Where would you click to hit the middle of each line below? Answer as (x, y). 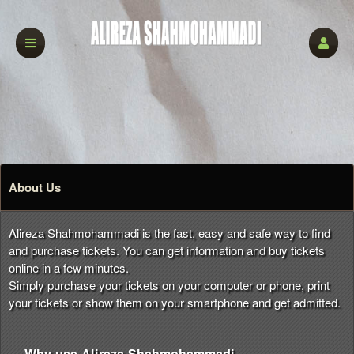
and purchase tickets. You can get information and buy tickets (167, 250)
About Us (35, 187)
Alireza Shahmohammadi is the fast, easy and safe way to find (169, 233)
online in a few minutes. (69, 267)
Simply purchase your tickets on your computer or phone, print (169, 285)
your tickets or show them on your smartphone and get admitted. (175, 302)
